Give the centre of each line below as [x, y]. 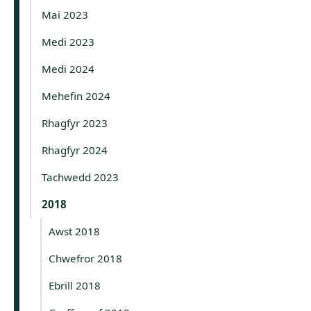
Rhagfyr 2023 [75, 123]
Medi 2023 [68, 41]
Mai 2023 [65, 14]
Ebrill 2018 [75, 285]
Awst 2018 [74, 231]
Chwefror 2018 [85, 258]
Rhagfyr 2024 [75, 150]
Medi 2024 [68, 68]
